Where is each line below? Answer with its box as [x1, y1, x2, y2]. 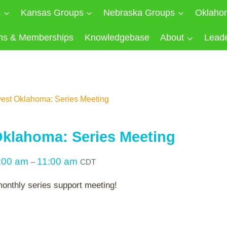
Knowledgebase [84, 32, 149, 43]
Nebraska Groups [103, 7, 175, 18]
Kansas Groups [20, 7, 84, 18]
